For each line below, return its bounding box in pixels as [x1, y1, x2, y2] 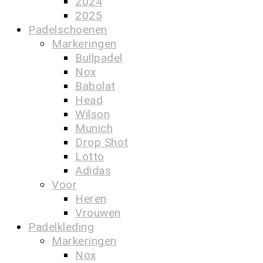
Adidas [75, 164, 111, 177]
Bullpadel [75, 51, 123, 65]
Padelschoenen [28, 23, 107, 36]
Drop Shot [75, 136, 129, 149]
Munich [75, 122, 113, 135]
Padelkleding [28, 220, 94, 234]
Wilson [75, 107, 110, 121]
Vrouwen [75, 206, 121, 220]
